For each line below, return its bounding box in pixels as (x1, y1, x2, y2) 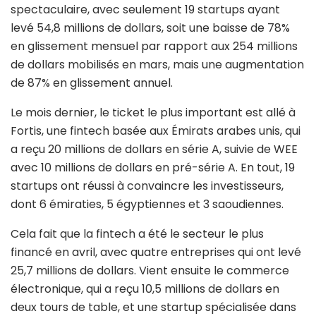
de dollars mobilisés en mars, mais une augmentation (11, 56, 304, 73)
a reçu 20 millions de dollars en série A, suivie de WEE (11, 141, 298, 158)
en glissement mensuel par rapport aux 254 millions (11, 38, 298, 55)
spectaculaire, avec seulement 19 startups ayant (11, 1, 280, 18)
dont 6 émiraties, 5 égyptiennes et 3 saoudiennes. (11, 196, 284, 213)
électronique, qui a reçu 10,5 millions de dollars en (11, 281, 279, 298)
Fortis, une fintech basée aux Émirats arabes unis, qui (11, 123, 300, 140)
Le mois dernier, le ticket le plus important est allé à (11, 104, 296, 121)
